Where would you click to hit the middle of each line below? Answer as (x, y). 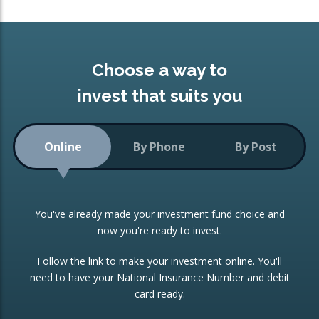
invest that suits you (159, 96)
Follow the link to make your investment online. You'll (159, 261)
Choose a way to (159, 70)
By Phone (159, 146)
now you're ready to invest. (159, 231)
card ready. (159, 294)
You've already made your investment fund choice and (159, 214)
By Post (256, 146)
